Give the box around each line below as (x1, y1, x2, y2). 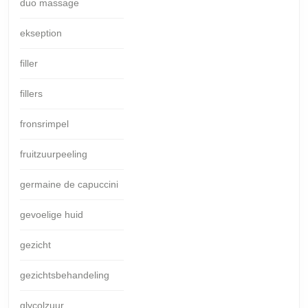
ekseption (20, 27, 62, 38)
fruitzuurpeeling (20, 148, 87, 159)
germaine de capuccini (20, 178, 118, 190)
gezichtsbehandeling (20, 269, 109, 280)
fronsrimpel (20, 118, 69, 129)
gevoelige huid (20, 208, 83, 220)
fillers (20, 87, 43, 99)
